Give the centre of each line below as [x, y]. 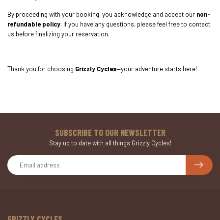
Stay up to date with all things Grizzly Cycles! [110, 143]
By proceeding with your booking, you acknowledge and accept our [102, 14]
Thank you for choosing [41, 69]
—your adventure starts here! [157, 69]
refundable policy [34, 24]
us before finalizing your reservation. [58, 34]
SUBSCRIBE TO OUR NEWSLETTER [110, 133]
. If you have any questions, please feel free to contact [135, 24]
